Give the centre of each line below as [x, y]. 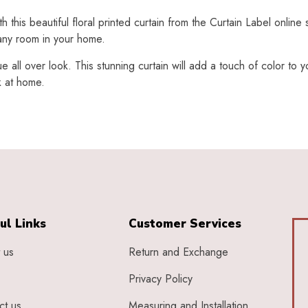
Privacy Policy [161, 279]
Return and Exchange [178, 252]
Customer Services [185, 224]
